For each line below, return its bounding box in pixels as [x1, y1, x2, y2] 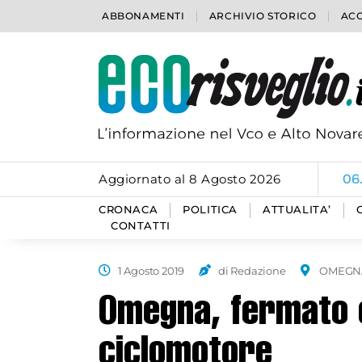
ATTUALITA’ [263, 204, 332, 216]
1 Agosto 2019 [117, 264, 185, 277]
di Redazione [217, 264, 286, 277]
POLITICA [183, 204, 238, 216]
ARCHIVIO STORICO [208, 10, 317, 22]
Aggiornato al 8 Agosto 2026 [99, 171, 281, 187]
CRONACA [99, 204, 158, 216]
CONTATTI [111, 220, 170, 232]
